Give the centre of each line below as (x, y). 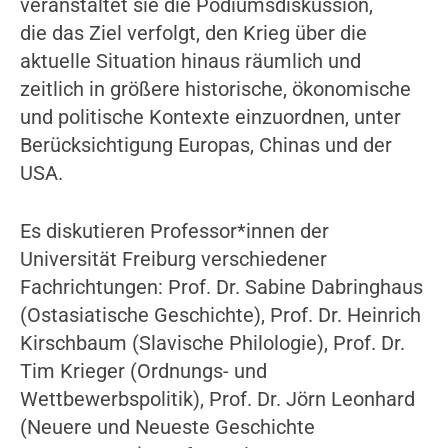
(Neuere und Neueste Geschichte (167, 426)
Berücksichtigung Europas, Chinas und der (206, 144)
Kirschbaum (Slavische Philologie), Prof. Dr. (212, 342)
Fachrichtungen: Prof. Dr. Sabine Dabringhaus (221, 286)
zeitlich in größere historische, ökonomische (215, 88)
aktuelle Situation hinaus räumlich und (190, 60)
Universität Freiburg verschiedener (173, 258)
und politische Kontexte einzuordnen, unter (210, 116)
